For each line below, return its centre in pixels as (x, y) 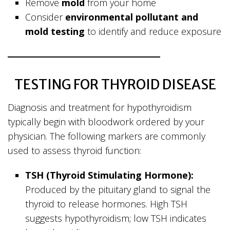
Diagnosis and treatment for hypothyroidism (100, 108)
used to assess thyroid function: (74, 151)
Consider (45, 17)
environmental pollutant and (132, 17)
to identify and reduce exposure (153, 32)
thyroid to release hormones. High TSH (107, 204)
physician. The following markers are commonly (107, 136)
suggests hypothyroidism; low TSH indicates (116, 218)
